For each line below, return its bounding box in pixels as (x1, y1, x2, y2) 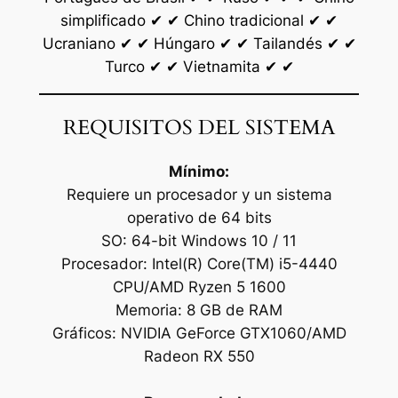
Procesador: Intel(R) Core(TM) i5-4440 (60, 255, 338, 274)
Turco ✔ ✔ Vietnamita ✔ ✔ (104, 58, 294, 76)
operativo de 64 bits (126, 209, 272, 227)
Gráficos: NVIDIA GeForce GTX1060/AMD (52, 324, 346, 343)
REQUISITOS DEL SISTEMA (63, 114, 335, 142)
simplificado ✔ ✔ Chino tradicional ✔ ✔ (60, 12, 338, 30)
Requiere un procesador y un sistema (66, 186, 332, 204)
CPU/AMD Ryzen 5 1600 (112, 278, 286, 297)
